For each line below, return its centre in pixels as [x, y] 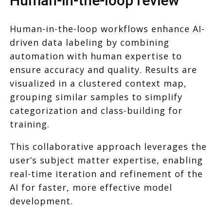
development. [41, 201]
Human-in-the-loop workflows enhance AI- [107, 29]
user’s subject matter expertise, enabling [106, 160]
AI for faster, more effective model [91, 188]
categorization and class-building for [96, 111]
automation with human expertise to [96, 56]
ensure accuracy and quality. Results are [103, 70]
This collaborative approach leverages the [108, 147]
